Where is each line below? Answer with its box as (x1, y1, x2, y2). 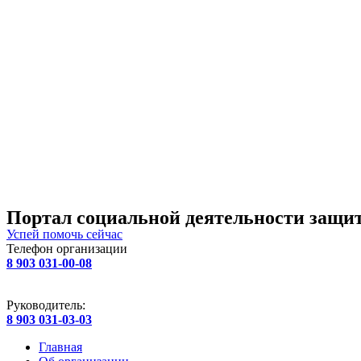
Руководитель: (6, 298, 85, 312)
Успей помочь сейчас (6, 227, 122, 241)
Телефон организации (6, 242, 127, 255)
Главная (39, 340, 82, 354)
